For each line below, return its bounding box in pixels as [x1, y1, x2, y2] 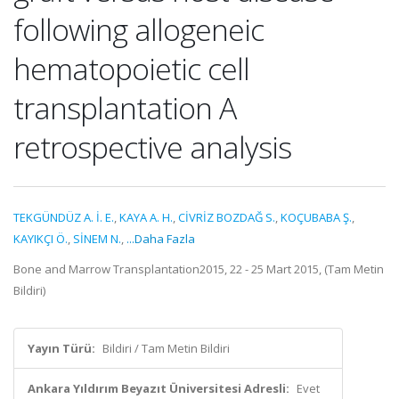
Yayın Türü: [28, 340, 95, 356]
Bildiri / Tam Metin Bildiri [102, 340, 230, 356]
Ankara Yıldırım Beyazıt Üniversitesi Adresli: [28, 380, 289, 396]
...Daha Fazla [126, 231, 195, 247]
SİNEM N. [73, 231, 121, 247]
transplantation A [13, 87, 236, 128]
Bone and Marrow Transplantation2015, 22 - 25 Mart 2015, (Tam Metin [13, 261, 384, 277]
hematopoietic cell [13, 48, 249, 89]
